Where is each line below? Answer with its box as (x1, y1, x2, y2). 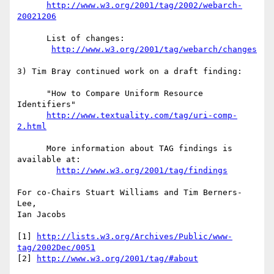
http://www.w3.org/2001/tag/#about (37, 254, 198, 264)
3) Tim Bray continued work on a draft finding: (17, 67, 242, 76)
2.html (17, 122, 46, 131)
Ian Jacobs (17, 210, 66, 220)
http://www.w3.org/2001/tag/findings (56, 166, 228, 176)
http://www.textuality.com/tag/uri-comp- (46, 111, 237, 120)
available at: (17, 155, 81, 165)
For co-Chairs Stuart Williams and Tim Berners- (17, 188, 242, 198)
